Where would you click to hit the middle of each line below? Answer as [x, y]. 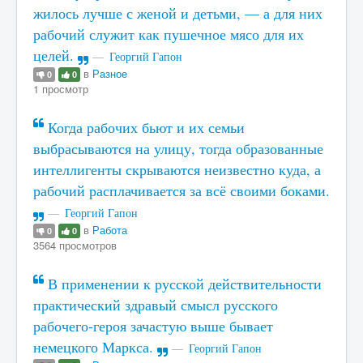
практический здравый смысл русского [156, 305]
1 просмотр [61, 88]
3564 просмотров [75, 245]
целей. [56, 55]
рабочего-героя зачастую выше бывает [153, 326]
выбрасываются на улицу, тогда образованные [178, 148]
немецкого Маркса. [95, 347]
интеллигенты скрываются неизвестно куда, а [177, 169]
